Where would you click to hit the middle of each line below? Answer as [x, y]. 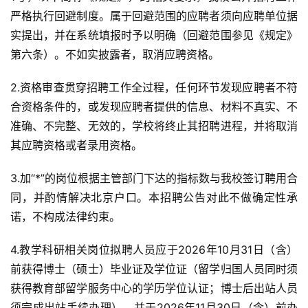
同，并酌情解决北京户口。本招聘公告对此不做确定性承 [154, 197]
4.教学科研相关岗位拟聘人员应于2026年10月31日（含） [154, 250]
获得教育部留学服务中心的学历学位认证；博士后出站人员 [154, 288]
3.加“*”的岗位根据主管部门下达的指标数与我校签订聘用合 [154, 178]
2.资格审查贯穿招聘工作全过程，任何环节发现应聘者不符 [154, 87]
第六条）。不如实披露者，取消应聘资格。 [115, 54]
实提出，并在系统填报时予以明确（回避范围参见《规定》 [154, 35]
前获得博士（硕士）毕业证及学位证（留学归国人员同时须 [154, 269]
